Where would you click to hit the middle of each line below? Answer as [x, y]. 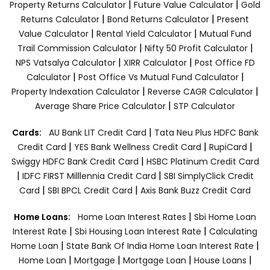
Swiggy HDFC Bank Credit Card [75, 161]
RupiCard [229, 147]
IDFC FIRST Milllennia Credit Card [90, 176]
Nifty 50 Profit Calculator [196, 48]
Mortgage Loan [155, 260]
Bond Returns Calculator [158, 19]
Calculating [233, 231]
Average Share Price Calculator [100, 106]
